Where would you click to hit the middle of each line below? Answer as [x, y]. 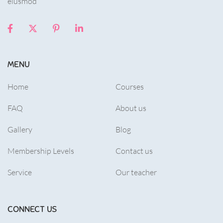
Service [20, 172]
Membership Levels [41, 151]
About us [131, 108]
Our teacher [136, 172]
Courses [130, 86]
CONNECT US [32, 209]
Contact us [134, 151]
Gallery [20, 129]
